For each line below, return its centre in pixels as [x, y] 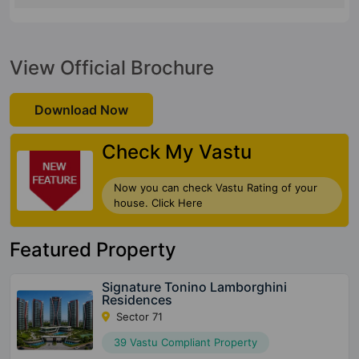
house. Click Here [159, 203]
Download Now [81, 110]
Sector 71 [138, 317]
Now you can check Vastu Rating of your [216, 188]
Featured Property [93, 250]
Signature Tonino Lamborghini [195, 287]
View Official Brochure [112, 68]
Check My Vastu [177, 152]
